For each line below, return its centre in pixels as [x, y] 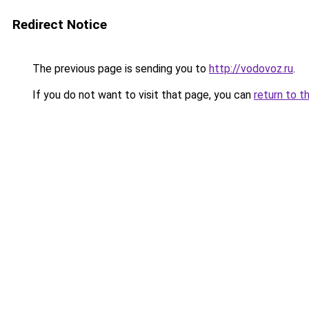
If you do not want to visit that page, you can [142, 95]
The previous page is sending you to [119, 69]
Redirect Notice [60, 24]
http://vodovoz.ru [251, 69]
